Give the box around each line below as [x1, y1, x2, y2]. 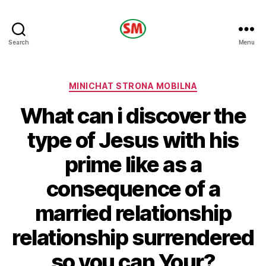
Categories [132, 77, 185, 90]
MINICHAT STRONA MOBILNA [68, 81, 198, 91]
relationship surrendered [12, 224, 254, 251]
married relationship [34, 199, 232, 226]
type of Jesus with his [27, 126, 239, 153]
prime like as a [64, 151, 202, 178]
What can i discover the [20, 102, 246, 129]
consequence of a [46, 175, 220, 202]
